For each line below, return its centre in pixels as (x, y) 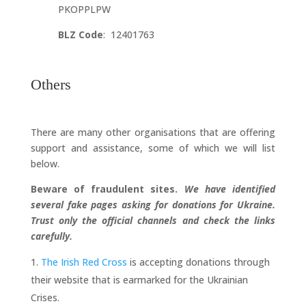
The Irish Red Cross (84, 262)
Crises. (45, 297)
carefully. (51, 236)
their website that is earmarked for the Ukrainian (139, 279)
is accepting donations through (198, 262)
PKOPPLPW (84, 9)
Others (51, 84)
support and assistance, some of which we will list (153, 148)
